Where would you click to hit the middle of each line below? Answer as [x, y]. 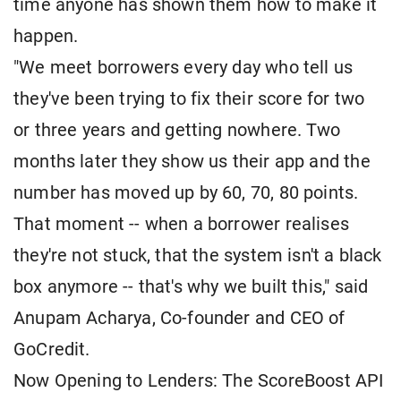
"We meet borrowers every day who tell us [183, 68]
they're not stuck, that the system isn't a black [198, 256]
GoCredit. [52, 350]
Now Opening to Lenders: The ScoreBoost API [199, 381]
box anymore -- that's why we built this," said [191, 287]
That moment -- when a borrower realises [182, 225]
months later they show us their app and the [192, 162]
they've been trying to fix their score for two [189, 99]
